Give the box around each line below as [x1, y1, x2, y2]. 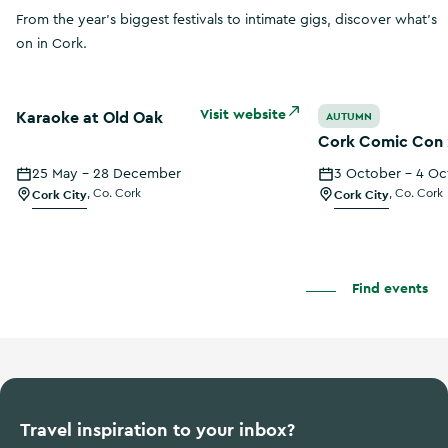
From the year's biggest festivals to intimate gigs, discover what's [16, 12, 437, 27]
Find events [352, 278, 428, 297]
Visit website [200, 104, 287, 123]
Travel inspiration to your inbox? [20, 417, 295, 441]
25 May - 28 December [32, 166, 181, 181]
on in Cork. [16, 36, 87, 51]
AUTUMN [326, 108, 373, 123]
